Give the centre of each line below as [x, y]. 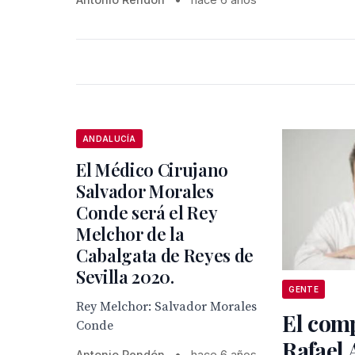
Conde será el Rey [147, 213]
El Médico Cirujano [153, 170]
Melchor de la [130, 234]
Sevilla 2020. [125, 277]
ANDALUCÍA [109, 139]
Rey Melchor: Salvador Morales [166, 307]
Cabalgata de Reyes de [165, 256]
